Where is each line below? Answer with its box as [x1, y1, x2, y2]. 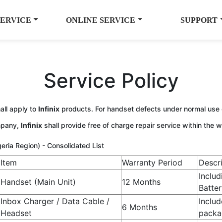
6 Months [121, 202, 157, 212]
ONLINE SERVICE [66, 15, 136, 24]
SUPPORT [180, 15, 218, 24]
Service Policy [43, 68, 179, 93]
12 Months [121, 177, 161, 187]
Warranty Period [121, 158, 182, 167]
